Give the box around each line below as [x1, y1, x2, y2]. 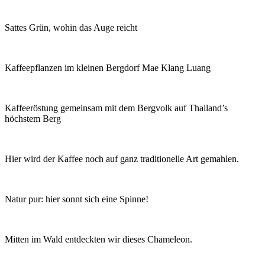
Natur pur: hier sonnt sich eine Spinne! [5, 193, 148, 204]
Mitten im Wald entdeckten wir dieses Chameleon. [5, 234, 192, 244]
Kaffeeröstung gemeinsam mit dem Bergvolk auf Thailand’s [5, 102, 228, 113]
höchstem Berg [5, 113, 61, 124]
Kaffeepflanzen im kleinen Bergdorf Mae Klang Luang [5, 62, 211, 73]
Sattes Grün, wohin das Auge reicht [5, 22, 137, 33]
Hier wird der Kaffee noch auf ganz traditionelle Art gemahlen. [5, 153, 239, 164]
